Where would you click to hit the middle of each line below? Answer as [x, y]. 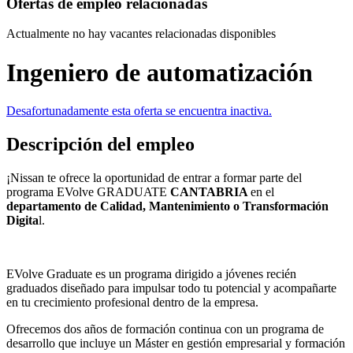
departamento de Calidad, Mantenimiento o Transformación [167, 206]
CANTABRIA [210, 192]
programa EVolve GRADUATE [88, 192]
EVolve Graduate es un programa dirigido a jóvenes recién [151, 274]
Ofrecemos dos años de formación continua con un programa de [165, 329]
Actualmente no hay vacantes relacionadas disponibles [141, 34]
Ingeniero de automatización [160, 72]
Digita [22, 221]
